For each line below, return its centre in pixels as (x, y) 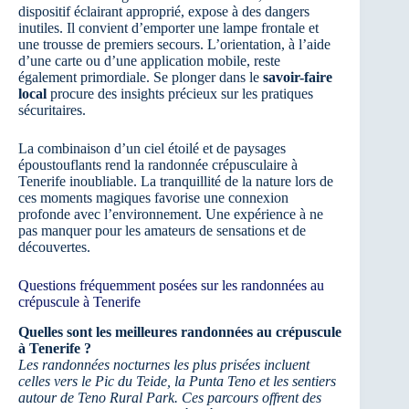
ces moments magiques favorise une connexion (153, 198)
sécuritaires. (52, 110)
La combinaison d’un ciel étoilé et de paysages (152, 149)
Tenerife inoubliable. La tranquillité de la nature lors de (176, 182)
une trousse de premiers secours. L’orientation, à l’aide (174, 45)
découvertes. (54, 247)
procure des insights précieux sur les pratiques (180, 94)
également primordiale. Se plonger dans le (141, 78)
